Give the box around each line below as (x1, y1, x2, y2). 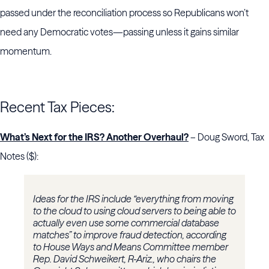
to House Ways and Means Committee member (33, 241, 228, 253)
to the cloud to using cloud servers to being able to (33, 205, 236, 217)
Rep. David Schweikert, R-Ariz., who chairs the (33, 253, 216, 265)
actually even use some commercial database (33, 217, 219, 229)
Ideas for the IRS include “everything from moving (33, 193, 234, 205)
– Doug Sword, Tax (189, 131, 264, 144)
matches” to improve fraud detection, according (33, 229, 226, 241)
